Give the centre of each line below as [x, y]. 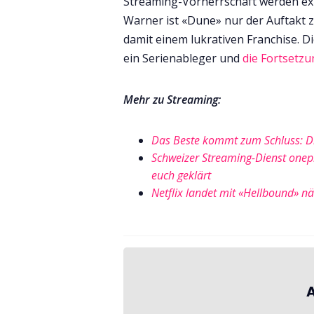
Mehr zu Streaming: [172, 100]
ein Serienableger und [183, 59]
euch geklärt [181, 176]
